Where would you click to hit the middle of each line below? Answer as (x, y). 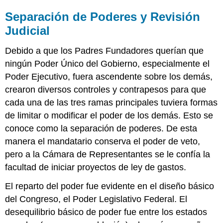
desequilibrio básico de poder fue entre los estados (106, 212)
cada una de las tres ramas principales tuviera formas (111, 102)
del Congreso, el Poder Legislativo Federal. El (96, 199)
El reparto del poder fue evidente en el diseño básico (110, 186)
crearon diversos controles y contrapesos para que (106, 89)
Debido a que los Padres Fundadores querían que (105, 51)
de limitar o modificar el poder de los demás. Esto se (109, 115)
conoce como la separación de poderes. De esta (101, 128)
